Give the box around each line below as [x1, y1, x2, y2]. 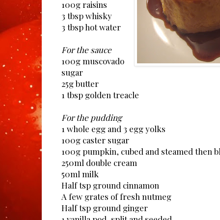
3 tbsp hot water [61, 22, 121, 33]
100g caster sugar [61, 135, 129, 146]
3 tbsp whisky [61, 10, 112, 22]
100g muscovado [61, 55, 124, 67]
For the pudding [61, 112, 122, 123]
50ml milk [61, 168, 99, 180]
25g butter [61, 78, 99, 89]
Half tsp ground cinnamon [61, 180, 159, 191]
